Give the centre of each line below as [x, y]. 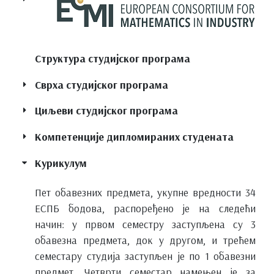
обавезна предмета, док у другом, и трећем [145, 239]
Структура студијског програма [113, 58]
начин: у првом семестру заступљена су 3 [145, 224]
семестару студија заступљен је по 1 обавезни [145, 255]
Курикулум [61, 162]
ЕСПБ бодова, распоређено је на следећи [145, 208]
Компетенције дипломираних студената [134, 137]
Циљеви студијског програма [106, 110]
